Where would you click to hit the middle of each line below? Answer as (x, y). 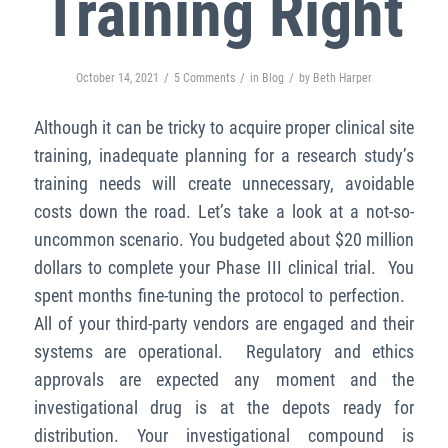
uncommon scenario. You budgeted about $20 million (224, 240)
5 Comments (204, 77)
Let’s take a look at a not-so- (306, 212)
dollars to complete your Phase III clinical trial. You (224, 268)
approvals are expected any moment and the (224, 380)
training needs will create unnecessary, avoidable (224, 184)
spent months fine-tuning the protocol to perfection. (224, 296)
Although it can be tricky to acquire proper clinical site (224, 128)
